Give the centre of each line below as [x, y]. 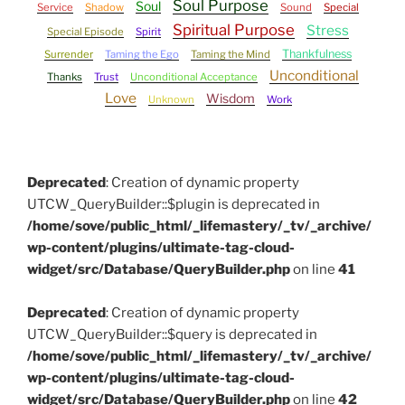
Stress [328, 31]
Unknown [171, 100]
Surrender [69, 55]
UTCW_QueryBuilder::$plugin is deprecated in [174, 205]
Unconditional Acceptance [193, 77]
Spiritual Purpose [234, 30]
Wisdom [230, 99]
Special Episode [85, 32]
